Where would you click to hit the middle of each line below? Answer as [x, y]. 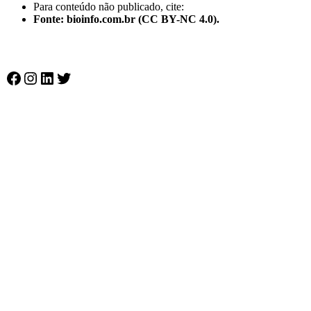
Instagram [55, 77]
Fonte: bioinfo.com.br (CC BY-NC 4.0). [126, 19]
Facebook [37, 77]
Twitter [79, 77]
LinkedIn [69, 77]
